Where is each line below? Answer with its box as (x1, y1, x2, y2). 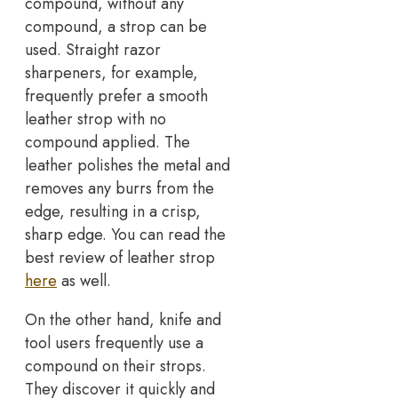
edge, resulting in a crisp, (25, 199, 201, 223)
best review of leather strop (25, 245, 215, 269)
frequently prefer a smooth (25, 84, 208, 107)
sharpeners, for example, (25, 60, 198, 84)
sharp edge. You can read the (25, 222, 226, 246)
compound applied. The (25, 130, 190, 154)
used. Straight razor (25, 37, 161, 61)
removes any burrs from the (25, 176, 214, 200)
